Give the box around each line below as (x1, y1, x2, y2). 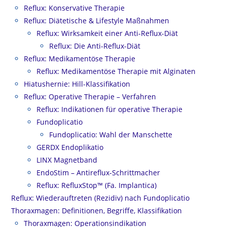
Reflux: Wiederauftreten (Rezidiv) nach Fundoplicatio (11, 193, 190, 203)
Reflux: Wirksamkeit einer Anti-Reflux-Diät (36, 28, 178, 38)
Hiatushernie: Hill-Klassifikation (24, 79, 131, 89)
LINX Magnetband (36, 155, 98, 165)
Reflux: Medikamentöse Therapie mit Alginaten (36, 66, 196, 76)
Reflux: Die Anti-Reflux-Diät (49, 41, 141, 51)
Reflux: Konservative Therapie (24, 3, 125, 13)
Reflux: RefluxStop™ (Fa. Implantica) (36, 180, 157, 190)
